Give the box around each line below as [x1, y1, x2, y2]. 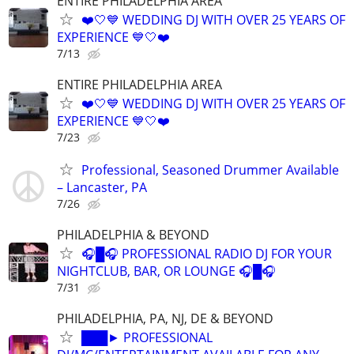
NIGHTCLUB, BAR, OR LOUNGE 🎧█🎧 [57, 262, 276, 281]
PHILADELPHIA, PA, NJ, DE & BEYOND [57, 310, 273, 328]
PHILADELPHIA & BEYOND [57, 226, 209, 244]
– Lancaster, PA [57, 178, 147, 196]
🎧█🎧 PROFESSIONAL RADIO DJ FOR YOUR [81, 245, 332, 263]
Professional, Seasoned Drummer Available [81, 160, 339, 179]
